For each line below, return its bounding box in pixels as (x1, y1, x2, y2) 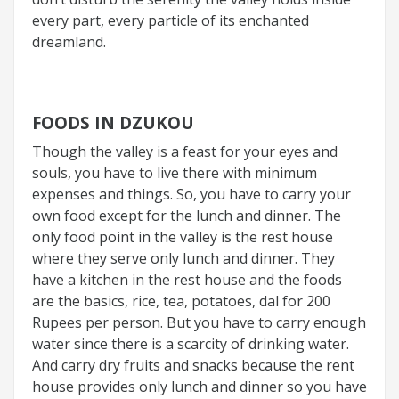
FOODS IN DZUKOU (32, 110, 194, 134)
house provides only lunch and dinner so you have (32, 376, 367, 396)
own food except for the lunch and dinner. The (32, 205, 341, 225)
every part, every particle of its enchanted (32, 10, 309, 30)
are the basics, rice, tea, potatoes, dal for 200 (32, 290, 330, 311)
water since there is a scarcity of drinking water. (32, 333, 349, 354)
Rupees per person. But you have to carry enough (32, 312, 366, 332)
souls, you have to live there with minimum (32, 162, 317, 183)
